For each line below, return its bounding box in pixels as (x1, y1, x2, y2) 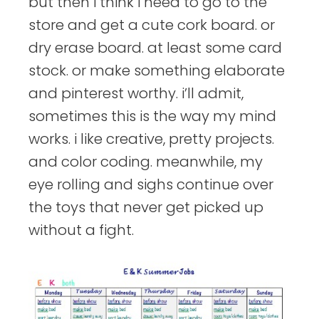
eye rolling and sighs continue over (28, 174, 273, 194)
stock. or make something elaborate (28, 60, 285, 80)
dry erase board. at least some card (28, 37, 282, 58)
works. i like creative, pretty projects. (28, 128, 274, 149)
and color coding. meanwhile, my (28, 151, 263, 172)
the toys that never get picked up (28, 197, 263, 217)
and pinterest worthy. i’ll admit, (28, 83, 244, 103)
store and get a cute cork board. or (28, 14, 275, 35)
